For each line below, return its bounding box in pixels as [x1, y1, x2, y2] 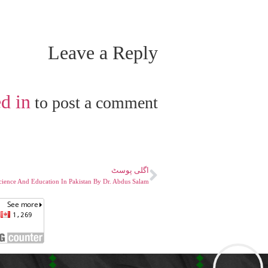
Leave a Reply [48, 41, 158, 63]
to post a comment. [31, 93, 158, 112]
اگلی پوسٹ [111, 166, 149, 175]
